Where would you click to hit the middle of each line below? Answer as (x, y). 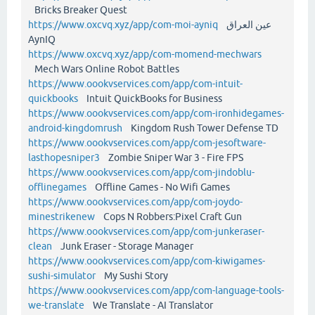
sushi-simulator (62, 275)
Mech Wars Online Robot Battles (108, 69)
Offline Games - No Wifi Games (162, 187)
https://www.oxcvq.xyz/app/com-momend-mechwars (145, 54)
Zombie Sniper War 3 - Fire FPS (176, 157)
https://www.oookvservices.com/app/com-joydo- (135, 201)
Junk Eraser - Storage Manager (127, 246)
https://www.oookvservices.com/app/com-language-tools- (156, 290)
